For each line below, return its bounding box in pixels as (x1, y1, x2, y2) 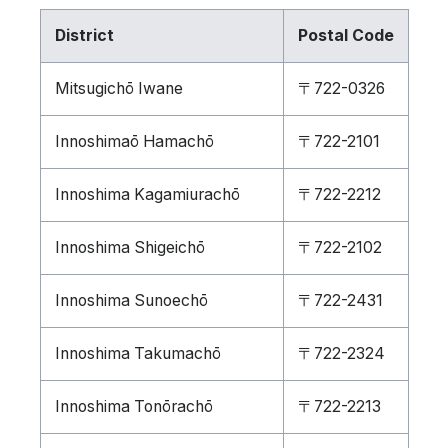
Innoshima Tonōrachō (54, 397, 213, 416)
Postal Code (297, 26, 394, 45)
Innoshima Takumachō (54, 344, 221, 363)
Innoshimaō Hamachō (54, 132, 214, 151)
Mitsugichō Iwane (54, 79, 183, 98)
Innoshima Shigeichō (54, 238, 205, 257)
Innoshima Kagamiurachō (54, 185, 240, 204)
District (54, 26, 114, 45)
